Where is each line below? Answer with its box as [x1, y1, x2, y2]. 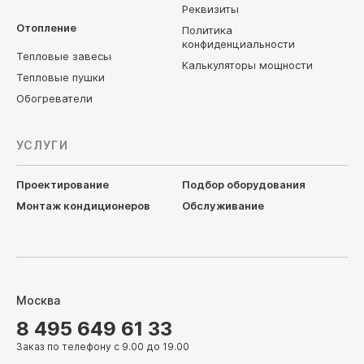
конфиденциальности [182, 37, 295, 50]
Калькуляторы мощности [182, 58, 313, 71]
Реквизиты [182, 2, 239, 15]
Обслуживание [182, 199, 264, 212]
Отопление [16, 21, 76, 34]
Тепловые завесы [16, 50, 111, 63]
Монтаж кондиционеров [16, 199, 150, 212]
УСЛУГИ [16, 138, 68, 152]
